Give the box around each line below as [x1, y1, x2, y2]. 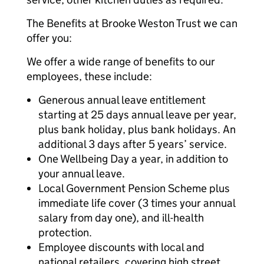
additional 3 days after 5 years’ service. [38, 137, 227, 151]
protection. [38, 226, 92, 239]
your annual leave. [38, 167, 125, 180]
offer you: [27, 31, 72, 45]
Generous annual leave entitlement [38, 93, 206, 107]
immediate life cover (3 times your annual [38, 196, 235, 210]
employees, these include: [27, 70, 152, 83]
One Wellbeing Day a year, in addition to [38, 152, 228, 166]
